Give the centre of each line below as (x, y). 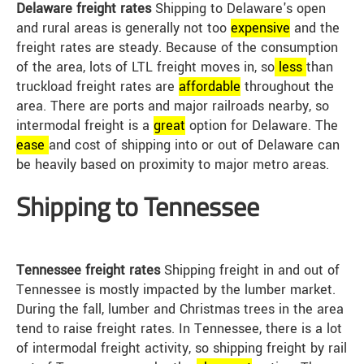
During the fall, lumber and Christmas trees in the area (180, 310)
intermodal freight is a (85, 126)
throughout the (287, 87)
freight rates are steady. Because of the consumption (177, 48)
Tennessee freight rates (88, 271)
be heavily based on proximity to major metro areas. (173, 165)
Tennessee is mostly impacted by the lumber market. (176, 290)
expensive (260, 28)
